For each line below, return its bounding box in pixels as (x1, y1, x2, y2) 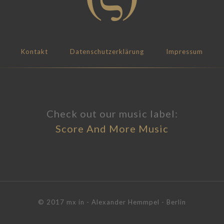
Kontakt (21, 47, 48, 55)
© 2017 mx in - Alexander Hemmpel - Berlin (38, 197, 186, 206)
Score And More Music (55, 122, 168, 134)
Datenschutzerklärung (70, 47, 144, 55)
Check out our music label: (46, 107, 178, 119)
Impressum (166, 47, 203, 55)
